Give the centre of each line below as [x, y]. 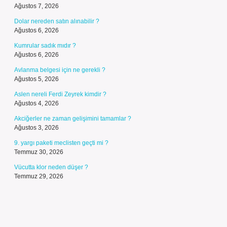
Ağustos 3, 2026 [36, 128]
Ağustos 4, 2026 [36, 103]
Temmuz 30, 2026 [39, 152]
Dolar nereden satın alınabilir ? [57, 21]
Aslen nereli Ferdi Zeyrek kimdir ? [60, 94]
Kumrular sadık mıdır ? [45, 46]
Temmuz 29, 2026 [39, 176]
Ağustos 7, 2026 [36, 6]
